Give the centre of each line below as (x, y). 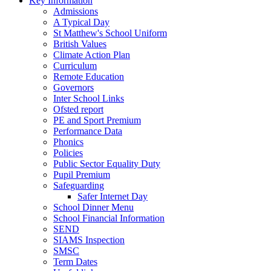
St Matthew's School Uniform (110, 33)
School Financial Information (109, 218)
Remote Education (89, 76)
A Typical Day (81, 22)
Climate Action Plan (92, 54)
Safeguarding (79, 185)
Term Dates (75, 261)
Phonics (68, 142)
